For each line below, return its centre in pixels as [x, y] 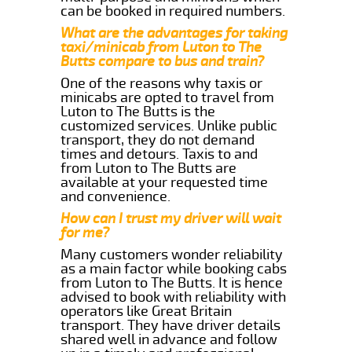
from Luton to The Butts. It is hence [172, 282]
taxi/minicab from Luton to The [161, 47]
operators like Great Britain [147, 311]
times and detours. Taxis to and [159, 154]
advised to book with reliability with [174, 297]
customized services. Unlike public [169, 125]
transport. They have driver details [171, 325]
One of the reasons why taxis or [162, 83]
